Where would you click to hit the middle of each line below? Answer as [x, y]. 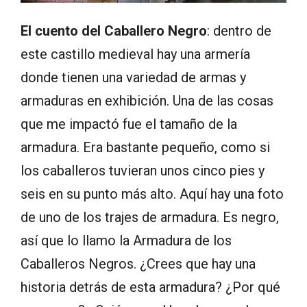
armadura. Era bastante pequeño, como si [145, 147]
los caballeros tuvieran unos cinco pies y [143, 170]
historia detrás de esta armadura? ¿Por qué [150, 287]
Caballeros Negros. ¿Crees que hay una [138, 263]
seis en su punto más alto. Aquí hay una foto [152, 194]
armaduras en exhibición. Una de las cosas [147, 100]
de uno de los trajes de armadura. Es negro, [150, 217]
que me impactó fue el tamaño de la [129, 124]
